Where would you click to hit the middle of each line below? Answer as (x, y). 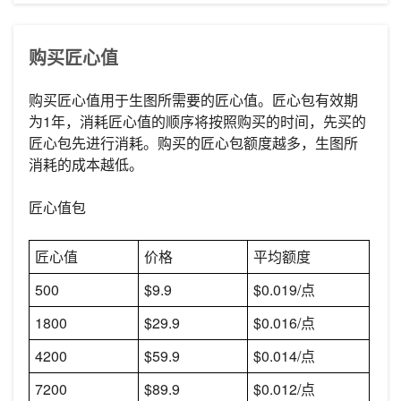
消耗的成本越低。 (86, 164)
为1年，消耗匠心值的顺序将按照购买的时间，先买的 (197, 121)
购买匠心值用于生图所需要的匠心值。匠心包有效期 (193, 99)
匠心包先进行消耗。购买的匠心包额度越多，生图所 (193, 142)
